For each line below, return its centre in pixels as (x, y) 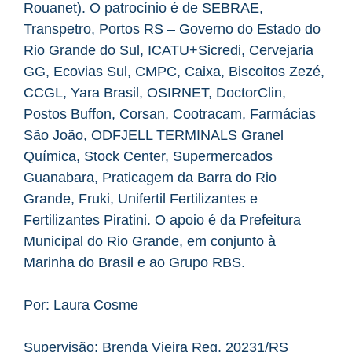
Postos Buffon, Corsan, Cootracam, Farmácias (170, 114)
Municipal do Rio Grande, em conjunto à (150, 241)
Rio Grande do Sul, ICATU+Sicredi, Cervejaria (169, 50)
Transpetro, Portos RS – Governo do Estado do (172, 29)
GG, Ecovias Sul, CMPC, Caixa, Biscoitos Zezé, (174, 71)
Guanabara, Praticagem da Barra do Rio (150, 177)
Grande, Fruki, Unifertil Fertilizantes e (141, 198)
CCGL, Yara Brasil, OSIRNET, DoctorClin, (155, 92)
